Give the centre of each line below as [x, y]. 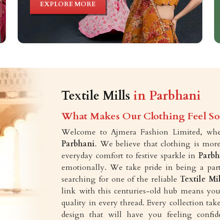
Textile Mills [98, 96]
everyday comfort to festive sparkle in [130, 155]
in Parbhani [167, 96]
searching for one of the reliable [121, 179]
